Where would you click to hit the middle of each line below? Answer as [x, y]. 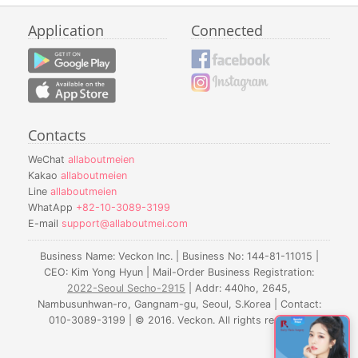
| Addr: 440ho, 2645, [238, 288]
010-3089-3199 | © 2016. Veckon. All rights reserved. [179, 320]
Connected [227, 31]
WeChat [48, 160]
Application [66, 31]
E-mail [45, 224]
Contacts [57, 135]
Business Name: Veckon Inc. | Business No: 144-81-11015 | [179, 257]
